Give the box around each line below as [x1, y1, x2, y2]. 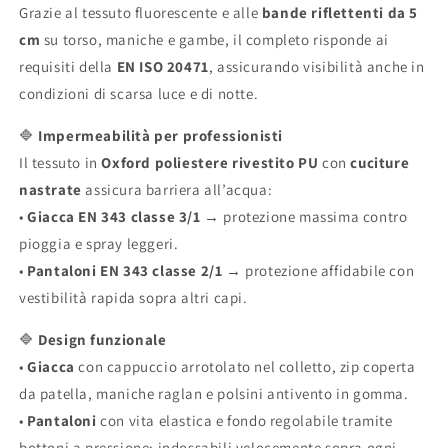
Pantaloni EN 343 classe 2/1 [27, 261, 223, 281]
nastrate [19, 180, 82, 200]
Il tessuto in [19, 153, 102, 173]
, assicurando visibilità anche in [208, 57, 425, 77]
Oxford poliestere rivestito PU [101, 153, 319, 173]
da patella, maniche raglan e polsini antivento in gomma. [19, 384, 409, 404]
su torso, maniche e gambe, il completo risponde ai [40, 30, 389, 50]
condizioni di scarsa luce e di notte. [19, 84, 259, 104]
